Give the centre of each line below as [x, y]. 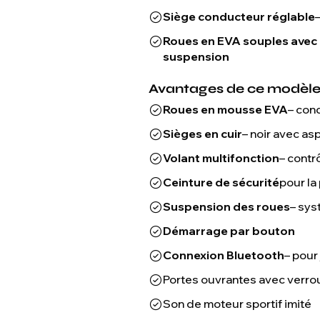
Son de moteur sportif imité [237, 304]
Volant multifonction [221, 158]
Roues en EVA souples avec [240, 41]
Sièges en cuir [202, 134]
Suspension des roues [226, 206]
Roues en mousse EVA [225, 109]
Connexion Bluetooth [224, 255]
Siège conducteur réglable [239, 16]
